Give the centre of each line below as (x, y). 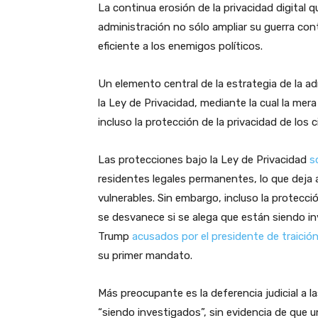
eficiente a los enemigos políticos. (180, 46)
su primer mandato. (145, 256)
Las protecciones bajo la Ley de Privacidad (204, 160)
